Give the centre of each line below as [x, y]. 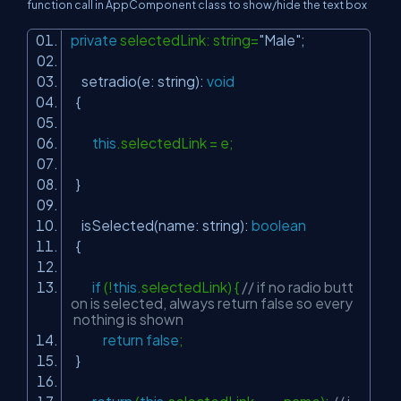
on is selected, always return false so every [212, 303]
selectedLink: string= [188, 40]
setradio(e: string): [139, 81]
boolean [279, 225]
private [94, 40]
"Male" [280, 40]
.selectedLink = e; [178, 143]
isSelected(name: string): [161, 225]
